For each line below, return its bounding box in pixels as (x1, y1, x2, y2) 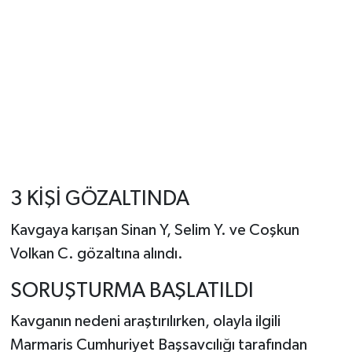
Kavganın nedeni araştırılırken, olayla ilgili (9, 313, 280, 330)
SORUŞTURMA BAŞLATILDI (9, 280, 254, 302)
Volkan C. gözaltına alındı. (9, 245, 183, 262)
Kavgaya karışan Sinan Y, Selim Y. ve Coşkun (9, 222, 299, 238)
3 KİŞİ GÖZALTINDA (9, 189, 189, 211)
